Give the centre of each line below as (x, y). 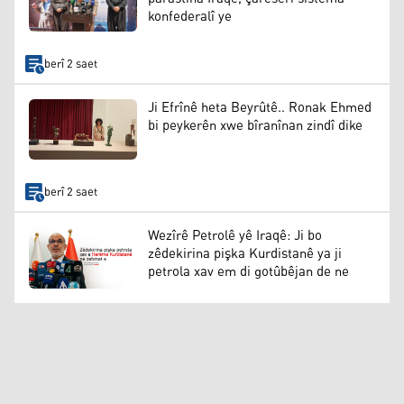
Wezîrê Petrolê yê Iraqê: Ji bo (235, 236)
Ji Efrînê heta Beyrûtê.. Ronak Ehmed (260, 107)
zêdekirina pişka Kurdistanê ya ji (245, 254)
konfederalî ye (190, 16)
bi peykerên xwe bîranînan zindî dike (255, 125)
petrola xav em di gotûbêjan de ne (248, 272)
